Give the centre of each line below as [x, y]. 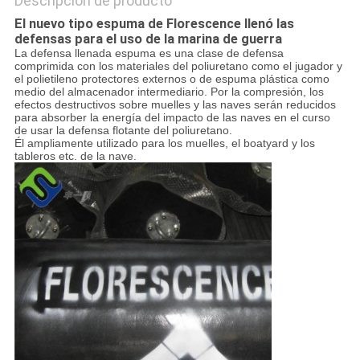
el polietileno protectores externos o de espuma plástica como [172, 79]
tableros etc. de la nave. [75, 156]
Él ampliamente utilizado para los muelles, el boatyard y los [164, 143]
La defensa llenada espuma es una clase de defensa [149, 53]
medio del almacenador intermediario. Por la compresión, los [169, 92]
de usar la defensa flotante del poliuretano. [123, 131]
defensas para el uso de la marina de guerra [148, 39]
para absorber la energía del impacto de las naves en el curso [172, 118]
